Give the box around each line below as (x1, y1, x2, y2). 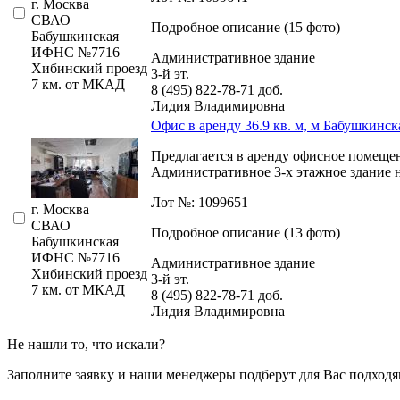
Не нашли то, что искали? (7, 336, 165, 352)
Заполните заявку (7, 366, 114, 382)
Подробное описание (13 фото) (151, 224, 340, 240)
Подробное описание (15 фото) (151, 19, 340, 35)
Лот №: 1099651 (151, 194, 248, 210)
